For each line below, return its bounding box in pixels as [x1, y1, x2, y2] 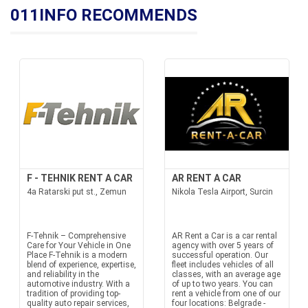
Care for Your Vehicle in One [26, 241, 131, 250]
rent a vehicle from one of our [172, 289, 280, 298]
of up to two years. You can [172, 279, 273, 289]
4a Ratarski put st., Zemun [26, 187, 126, 197]
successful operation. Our [172, 250, 268, 260]
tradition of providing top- [26, 289, 120, 298]
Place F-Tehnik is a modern [26, 250, 127, 260]
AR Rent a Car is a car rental [172, 231, 277, 241]
